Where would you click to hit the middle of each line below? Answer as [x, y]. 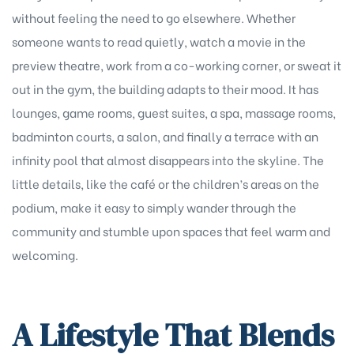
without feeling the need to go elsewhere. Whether [154, 17]
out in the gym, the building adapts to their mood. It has [165, 88]
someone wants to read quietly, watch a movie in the [159, 41]
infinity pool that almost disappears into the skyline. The [168, 159]
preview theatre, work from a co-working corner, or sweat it [177, 64]
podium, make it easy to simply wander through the [154, 207]
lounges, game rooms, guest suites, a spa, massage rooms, [174, 112]
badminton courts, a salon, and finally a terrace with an [165, 136]
